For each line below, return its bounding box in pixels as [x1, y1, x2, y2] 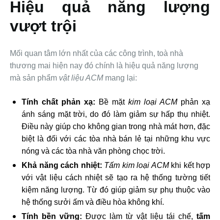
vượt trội [10, 17, 77, 35]
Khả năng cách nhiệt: [22, 161, 102, 170]
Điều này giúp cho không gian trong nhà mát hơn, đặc [22, 122, 210, 131]
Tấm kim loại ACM [104, 161, 169, 170]
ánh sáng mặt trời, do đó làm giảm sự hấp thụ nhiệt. [22, 110, 210, 119]
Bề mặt [95, 98, 128, 107]
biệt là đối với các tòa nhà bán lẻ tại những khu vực [22, 135, 210, 143]
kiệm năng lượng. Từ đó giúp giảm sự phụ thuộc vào [22, 186, 210, 194]
